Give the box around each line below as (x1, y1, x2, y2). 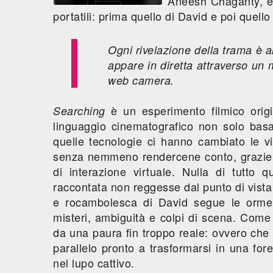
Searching (53, 103, 105, 118)
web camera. (108, 73, 174, 88)
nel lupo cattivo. (53, 255, 135, 271)
